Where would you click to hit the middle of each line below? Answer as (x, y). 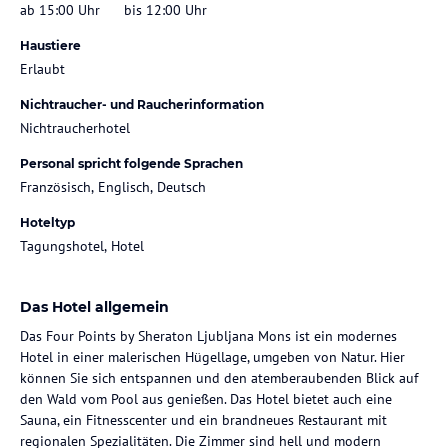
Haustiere (50, 45)
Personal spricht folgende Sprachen (131, 163)
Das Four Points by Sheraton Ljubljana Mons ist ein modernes (208, 335)
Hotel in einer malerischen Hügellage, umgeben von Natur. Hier (212, 356)
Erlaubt (42, 68)
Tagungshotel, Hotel (82, 245)
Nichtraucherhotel (75, 127)
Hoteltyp (47, 222)
